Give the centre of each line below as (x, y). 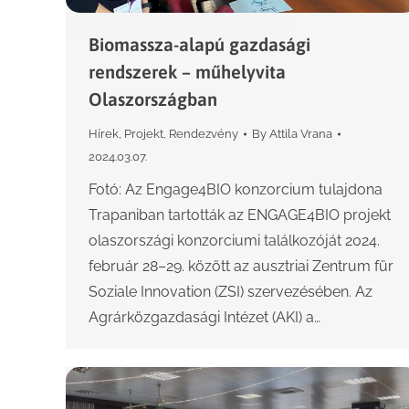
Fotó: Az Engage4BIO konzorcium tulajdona (236, 190)
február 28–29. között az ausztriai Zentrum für (241, 267)
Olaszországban (153, 100)
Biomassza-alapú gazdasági (199, 45)
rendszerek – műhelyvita (187, 72)
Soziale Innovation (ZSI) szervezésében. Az (231, 292)
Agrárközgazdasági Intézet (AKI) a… (204, 318)
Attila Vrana (301, 134)
